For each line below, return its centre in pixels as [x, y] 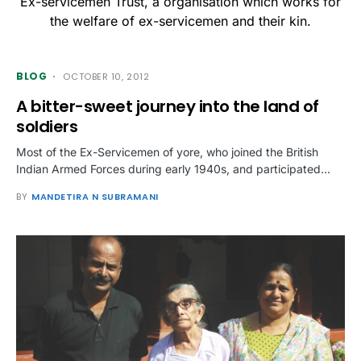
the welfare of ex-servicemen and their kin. [180, 21]
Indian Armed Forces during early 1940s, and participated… [173, 169]
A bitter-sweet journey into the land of [168, 106]
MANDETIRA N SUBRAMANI [95, 197]
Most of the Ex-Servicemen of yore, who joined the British [167, 152]
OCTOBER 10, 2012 [106, 77]
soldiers [47, 127]
